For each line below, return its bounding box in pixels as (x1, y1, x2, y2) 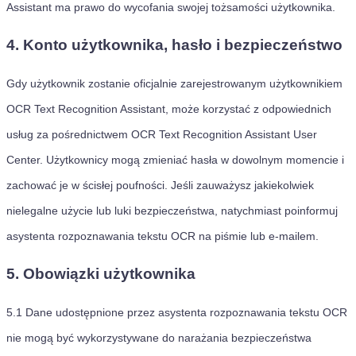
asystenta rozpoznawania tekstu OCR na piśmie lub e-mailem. (6, 230, 319, 242)
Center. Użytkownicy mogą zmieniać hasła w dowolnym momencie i (6, 153, 344, 166)
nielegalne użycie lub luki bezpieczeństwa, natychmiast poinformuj (6, 204, 338, 217)
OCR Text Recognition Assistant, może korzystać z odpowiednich (6, 103, 331, 115)
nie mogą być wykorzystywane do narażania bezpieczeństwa (6, 331, 311, 344)
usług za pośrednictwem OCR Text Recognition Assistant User (6, 128, 317, 141)
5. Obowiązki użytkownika (6, 265, 195, 282)
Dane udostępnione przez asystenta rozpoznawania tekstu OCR (25, 306, 347, 319)
